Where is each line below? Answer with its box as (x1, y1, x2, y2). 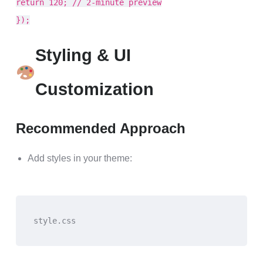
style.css (33, 216, 76, 225)
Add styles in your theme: (28, 153, 132, 163)
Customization (35, 80, 154, 99)
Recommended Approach (16, 120, 186, 136)
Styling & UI (35, 46, 131, 65)
